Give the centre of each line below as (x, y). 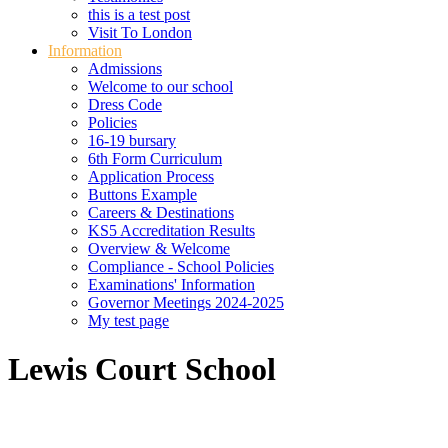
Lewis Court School (142, 369)
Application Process (151, 176)
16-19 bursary (132, 140)
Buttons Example (142, 194)
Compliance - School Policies (181, 266)
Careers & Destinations (161, 212)
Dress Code (125, 104)
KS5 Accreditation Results (171, 230)
